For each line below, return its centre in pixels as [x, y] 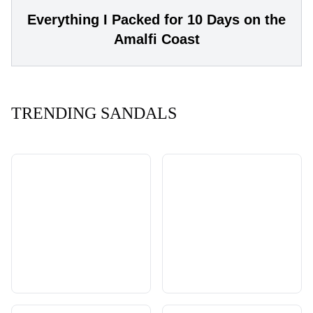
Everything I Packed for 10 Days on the [156, 20]
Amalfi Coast [156, 39]
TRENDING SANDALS [94, 114]
